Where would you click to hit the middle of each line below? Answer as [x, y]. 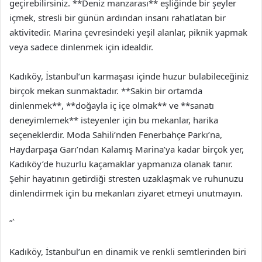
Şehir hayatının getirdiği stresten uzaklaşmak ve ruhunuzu [126, 178]
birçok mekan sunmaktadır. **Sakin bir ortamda [106, 91]
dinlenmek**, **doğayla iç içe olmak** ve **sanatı [112, 105]
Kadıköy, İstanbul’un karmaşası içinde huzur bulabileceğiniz [129, 76]
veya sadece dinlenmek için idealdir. [81, 47]
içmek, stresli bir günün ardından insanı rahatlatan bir [118, 18]
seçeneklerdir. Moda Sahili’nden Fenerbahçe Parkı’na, [116, 135]
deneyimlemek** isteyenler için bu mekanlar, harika [114, 120]
